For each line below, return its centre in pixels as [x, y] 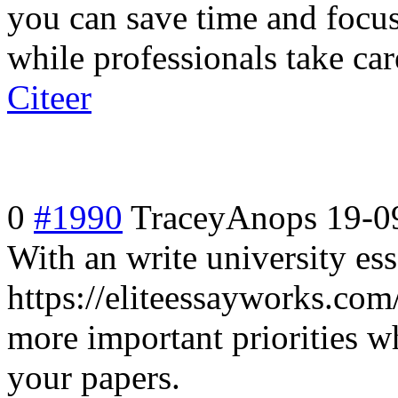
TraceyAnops [224, 217]
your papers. [94, 377]
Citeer [49, 97]
